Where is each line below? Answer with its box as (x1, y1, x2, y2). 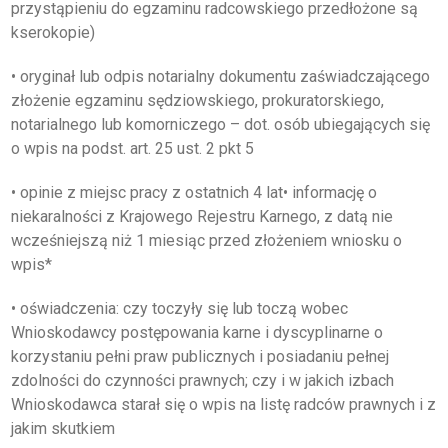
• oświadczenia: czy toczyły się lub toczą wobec (11, 299, 348, 318)
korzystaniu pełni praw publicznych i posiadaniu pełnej (11, 347, 389, 366)
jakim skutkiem (11, 419, 115, 438)
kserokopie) (11, 23, 95, 42)
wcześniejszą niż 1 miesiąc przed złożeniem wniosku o (11, 231, 402, 250)
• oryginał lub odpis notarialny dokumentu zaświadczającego (11, 67, 430, 86)
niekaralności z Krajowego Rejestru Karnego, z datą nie (11, 207, 393, 226)
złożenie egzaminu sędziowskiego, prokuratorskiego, (11, 91, 384, 110)
